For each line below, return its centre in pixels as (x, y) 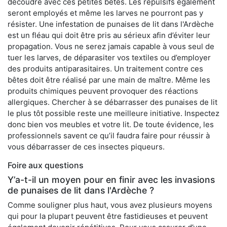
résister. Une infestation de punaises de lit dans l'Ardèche (111, 24)
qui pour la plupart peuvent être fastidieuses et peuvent (108, 216)
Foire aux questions (46, 165)
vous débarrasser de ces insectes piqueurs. (86, 147)
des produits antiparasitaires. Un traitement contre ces (105, 69)
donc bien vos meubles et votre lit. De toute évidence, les (111, 125)
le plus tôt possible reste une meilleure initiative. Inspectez (113, 113)
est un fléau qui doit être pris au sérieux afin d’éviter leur (109, 35)
